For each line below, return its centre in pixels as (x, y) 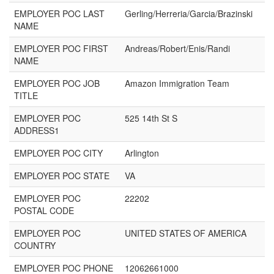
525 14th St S (151, 118)
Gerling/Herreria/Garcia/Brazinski (189, 13)
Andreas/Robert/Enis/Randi (177, 48)
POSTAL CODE (44, 210)
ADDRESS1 (37, 130)
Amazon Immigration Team (177, 83)
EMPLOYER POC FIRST (61, 48)
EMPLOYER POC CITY (58, 153)
